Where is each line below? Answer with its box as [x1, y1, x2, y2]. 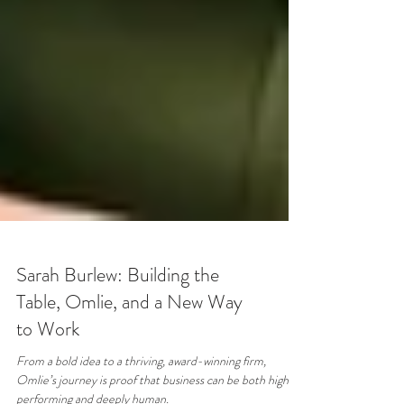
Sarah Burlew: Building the [16, 320, 219, 348]
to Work [16, 374, 79, 402]
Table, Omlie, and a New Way [16, 347, 243, 375]
